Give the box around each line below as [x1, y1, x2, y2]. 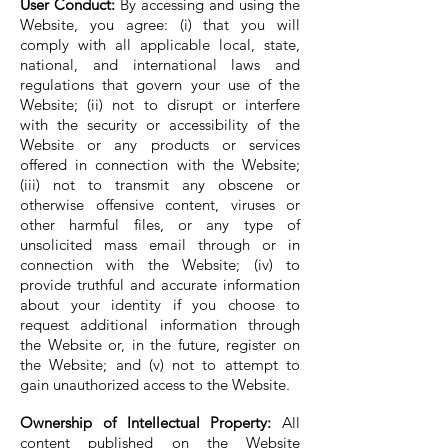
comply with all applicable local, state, [20, 35, 300, 54]
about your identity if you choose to [20, 295, 300, 314]
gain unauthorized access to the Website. [20, 375, 290, 394]
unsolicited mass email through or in [20, 235, 300, 254]
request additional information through [20, 315, 300, 334]
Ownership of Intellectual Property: [20, 413, 272, 432]
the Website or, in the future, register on [20, 335, 300, 354]
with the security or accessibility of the [20, 115, 300, 134]
